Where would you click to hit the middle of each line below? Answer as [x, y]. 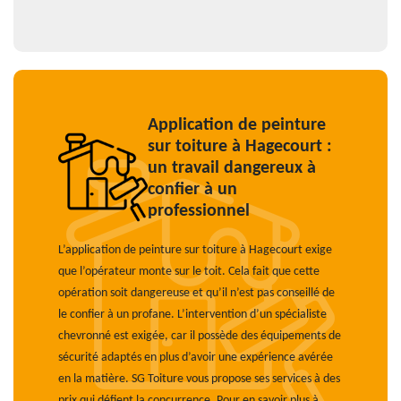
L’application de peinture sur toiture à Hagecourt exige [195, 250]
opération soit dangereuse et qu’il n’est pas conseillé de [196, 293]
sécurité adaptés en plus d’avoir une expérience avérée [196, 358]
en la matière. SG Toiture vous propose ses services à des [199, 379]
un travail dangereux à [232, 168]
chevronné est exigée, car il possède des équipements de [200, 336]
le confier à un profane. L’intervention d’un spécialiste [192, 315]
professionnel [199, 211]
